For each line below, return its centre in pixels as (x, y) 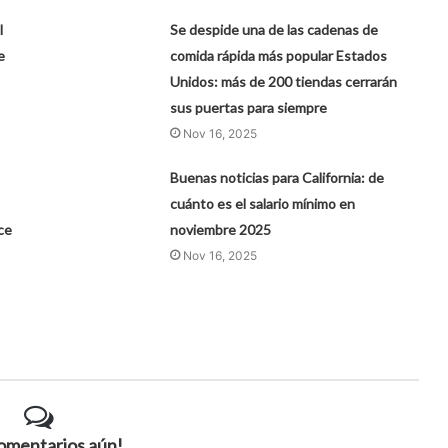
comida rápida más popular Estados (279, 56)
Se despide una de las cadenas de (274, 30)
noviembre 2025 (221, 230)
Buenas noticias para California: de (277, 178)
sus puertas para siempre (249, 108)
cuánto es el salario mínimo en (263, 204)
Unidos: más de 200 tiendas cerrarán (284, 82)
